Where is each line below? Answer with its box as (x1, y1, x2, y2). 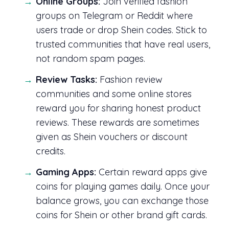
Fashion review (97, 74, 163, 86)
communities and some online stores (36, 88, 192, 100)
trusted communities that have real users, (36, 38, 210, 51)
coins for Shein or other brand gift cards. (36, 209, 207, 221)
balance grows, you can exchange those (36, 195, 209, 207)
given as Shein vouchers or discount (36, 131, 188, 143)
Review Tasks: (36, 74, 97, 86)
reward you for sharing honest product (36, 102, 201, 114)
